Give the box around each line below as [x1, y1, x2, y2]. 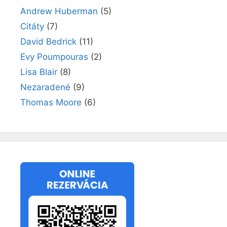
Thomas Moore [20, 97, 82, 107]
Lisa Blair [20, 66, 57, 77]
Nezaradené [20, 82, 70, 92]
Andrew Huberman [20, 6, 98, 16]
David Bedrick [20, 36, 77, 47]
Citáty [20, 21, 44, 31]
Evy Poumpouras [20, 51, 88, 62]
